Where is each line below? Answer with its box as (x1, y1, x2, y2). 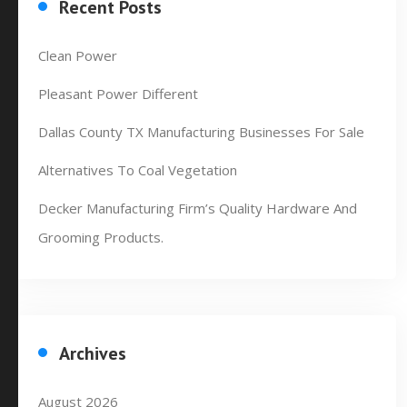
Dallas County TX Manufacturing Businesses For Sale (38, 123, 364, 141)
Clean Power (38, 46, 117, 65)
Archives (59, 342, 126, 365)
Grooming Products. (38, 228, 164, 246)
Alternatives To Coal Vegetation (38, 161, 237, 179)
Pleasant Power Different (38, 84, 198, 103)
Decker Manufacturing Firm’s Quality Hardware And (38, 199, 357, 217)
